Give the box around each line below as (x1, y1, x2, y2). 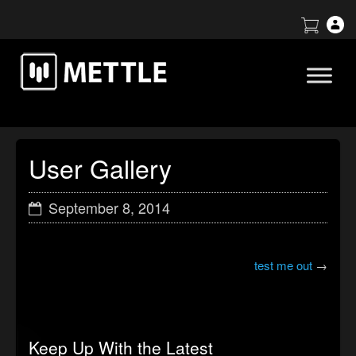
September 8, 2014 (48, 197, 170, 218)
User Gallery (29, 149, 172, 186)
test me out (254, 257, 312, 273)
